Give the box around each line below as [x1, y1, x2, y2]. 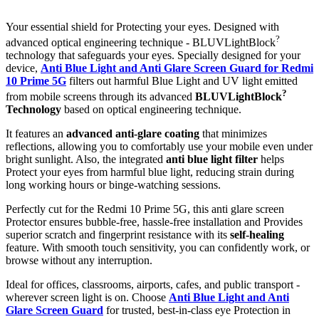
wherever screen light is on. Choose [6, 291, 169, 304]
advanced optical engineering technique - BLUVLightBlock [6, 36, 276, 48]
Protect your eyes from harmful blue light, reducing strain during [6, 166, 294, 179]
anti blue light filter [166, 153, 258, 166]
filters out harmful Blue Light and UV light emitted [69, 74, 298, 87]
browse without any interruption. [6, 254, 152, 267]
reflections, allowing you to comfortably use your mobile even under [6, 140, 313, 153]
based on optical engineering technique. [61, 103, 241, 116]
